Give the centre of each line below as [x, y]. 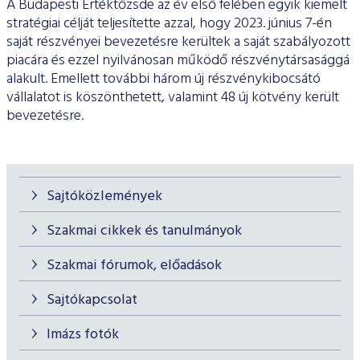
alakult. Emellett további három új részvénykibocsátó [164, 80]
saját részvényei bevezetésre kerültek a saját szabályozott [178, 43]
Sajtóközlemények [104, 197]
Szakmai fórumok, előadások [134, 266]
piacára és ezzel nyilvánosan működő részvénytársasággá [178, 61]
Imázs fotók [83, 335]
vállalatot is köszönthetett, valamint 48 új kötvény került [173, 98]
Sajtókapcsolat [92, 301]
